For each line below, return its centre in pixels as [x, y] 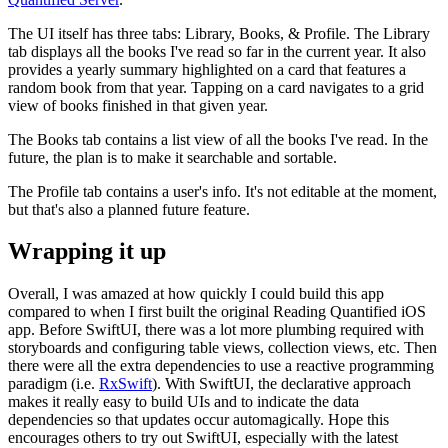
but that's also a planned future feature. [129, 209]
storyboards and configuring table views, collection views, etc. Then [222, 348]
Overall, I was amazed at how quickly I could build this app [196, 294]
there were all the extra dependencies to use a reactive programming [221, 366]
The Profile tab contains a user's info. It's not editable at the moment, [222, 191]
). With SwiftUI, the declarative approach [281, 384]
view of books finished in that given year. [138, 105]
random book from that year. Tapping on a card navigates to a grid [216, 87]
